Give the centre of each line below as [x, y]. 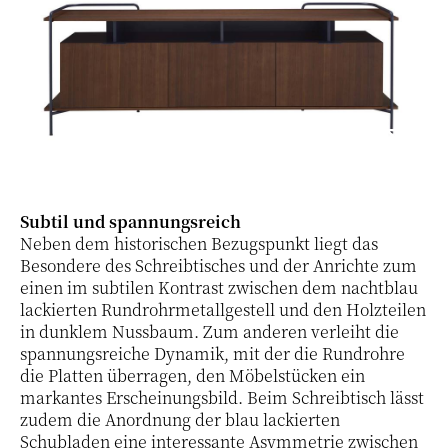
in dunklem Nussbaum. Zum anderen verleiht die [209, 332]
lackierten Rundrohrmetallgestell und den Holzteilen [223, 310]
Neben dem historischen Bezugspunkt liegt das [199, 244]
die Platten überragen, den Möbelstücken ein [192, 376]
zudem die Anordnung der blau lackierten [180, 420]
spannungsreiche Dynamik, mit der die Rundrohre [212, 354]
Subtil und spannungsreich [130, 222]
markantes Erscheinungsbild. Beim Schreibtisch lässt [222, 398]
